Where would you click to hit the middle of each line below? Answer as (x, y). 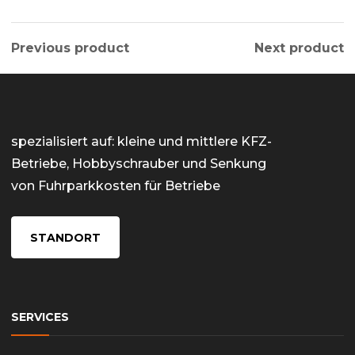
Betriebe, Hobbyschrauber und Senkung (139, 164)
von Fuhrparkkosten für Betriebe (116, 186)
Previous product (70, 48)
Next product (299, 48)
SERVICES (40, 317)
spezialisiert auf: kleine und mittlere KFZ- (141, 141)
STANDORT (65, 238)
